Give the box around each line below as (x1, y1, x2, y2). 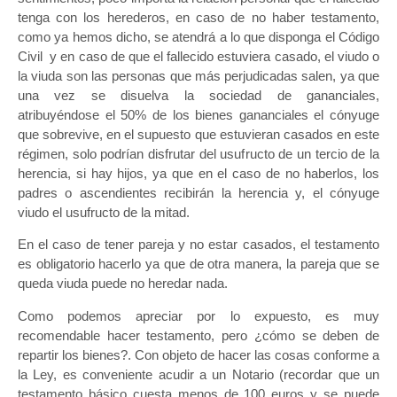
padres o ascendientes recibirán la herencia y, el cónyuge (18, 184, 379, 200)
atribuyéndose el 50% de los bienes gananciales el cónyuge (18, 106, 379, 122)
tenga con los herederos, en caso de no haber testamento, (18, 9, 379, 25)
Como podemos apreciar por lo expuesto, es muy (18, 307, 379, 323)
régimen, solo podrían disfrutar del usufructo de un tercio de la (18, 145, 379, 161)
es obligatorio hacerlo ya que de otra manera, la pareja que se (18, 256, 379, 272)
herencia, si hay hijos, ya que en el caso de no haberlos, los (18, 165, 379, 181)
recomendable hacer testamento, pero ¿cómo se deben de (18, 327, 379, 343)
